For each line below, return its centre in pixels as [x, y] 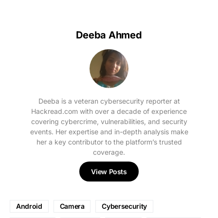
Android [29, 206]
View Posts [109, 171]
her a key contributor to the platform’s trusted [109, 142]
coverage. [109, 152]
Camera [72, 206]
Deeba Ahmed [109, 35]
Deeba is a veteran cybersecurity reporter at [109, 101]
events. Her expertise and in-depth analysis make [109, 131]
